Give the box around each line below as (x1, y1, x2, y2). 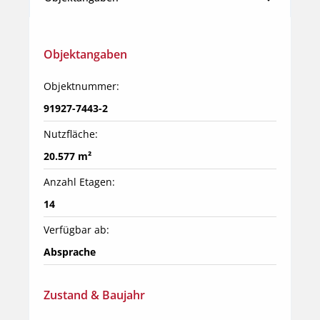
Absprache (44, 244, 96, 259)
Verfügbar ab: (44, 222, 109, 236)
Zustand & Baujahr (44, 286, 145, 303)
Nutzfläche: (44, 126, 98, 141)
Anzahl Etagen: (44, 174, 115, 189)
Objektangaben (44, 46, 127, 62)
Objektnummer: (44, 79, 119, 93)
